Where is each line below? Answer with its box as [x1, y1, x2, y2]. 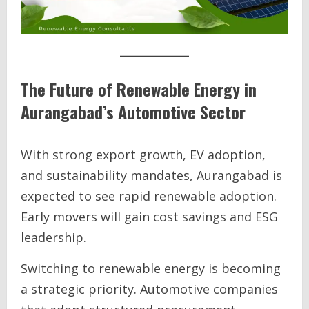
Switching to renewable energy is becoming [21, 260, 281, 277]
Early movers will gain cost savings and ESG [21, 208, 278, 225]
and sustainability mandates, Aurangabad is [21, 167, 282, 183]
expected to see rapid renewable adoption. [21, 188, 277, 204]
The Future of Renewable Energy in [21, 77, 257, 101]
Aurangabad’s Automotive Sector [21, 99, 246, 124]
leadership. [21, 229, 86, 246]
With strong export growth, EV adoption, [21, 146, 266, 163]
